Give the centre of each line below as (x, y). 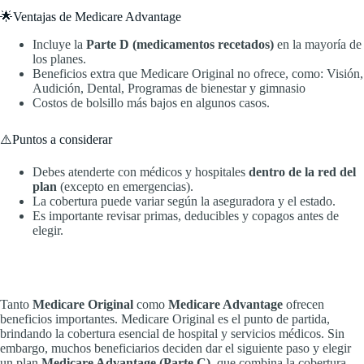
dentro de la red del (302, 172)
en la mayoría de (318, 45)
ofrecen (303, 305)
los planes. (59, 59)
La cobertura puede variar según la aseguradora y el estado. (184, 201)
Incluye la (59, 45)
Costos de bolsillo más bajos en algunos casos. (151, 103)
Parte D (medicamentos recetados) (180, 45)
